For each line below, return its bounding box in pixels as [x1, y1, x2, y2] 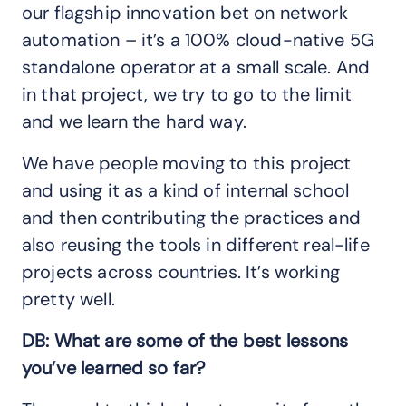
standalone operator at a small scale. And [22, 54, 371, 79]
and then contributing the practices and [22, 205, 361, 229]
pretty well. [22, 286, 115, 311]
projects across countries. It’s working [22, 259, 340, 284]
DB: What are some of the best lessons [22, 328, 349, 353]
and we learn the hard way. [22, 109, 246, 133]
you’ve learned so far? [22, 355, 206, 380]
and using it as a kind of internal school [22, 178, 350, 202]
